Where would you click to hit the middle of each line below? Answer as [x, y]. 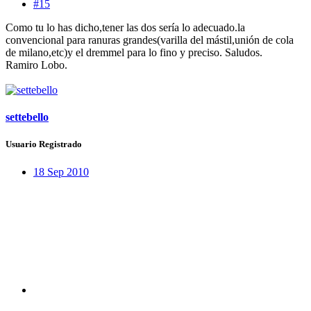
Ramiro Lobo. [36, 65]
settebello [27, 117]
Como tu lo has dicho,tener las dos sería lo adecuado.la [125, 28]
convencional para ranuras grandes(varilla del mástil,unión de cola [150, 40]
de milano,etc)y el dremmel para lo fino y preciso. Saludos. [134, 53]
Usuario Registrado [44, 144]
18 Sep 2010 [61, 171]
